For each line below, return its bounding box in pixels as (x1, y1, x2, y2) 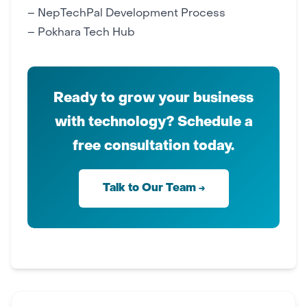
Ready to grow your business (53, 92, 254, 106)
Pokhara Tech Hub (38, 27, 135, 38)
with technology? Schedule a (54, 116, 253, 130)
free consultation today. (73, 140, 234, 153)
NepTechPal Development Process (38, 8, 225, 19)
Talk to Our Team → (102, 183, 205, 194)
